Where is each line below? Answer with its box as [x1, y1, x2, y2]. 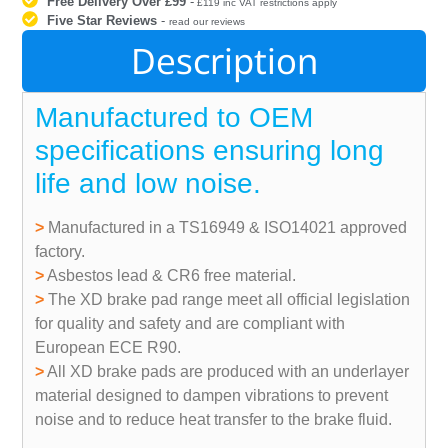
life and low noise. [35, 167, 262, 199]
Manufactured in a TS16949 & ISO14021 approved [44, 218, 408, 236]
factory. [35, 242, 86, 260]
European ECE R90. [35, 338, 182, 356]
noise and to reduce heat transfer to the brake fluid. [35, 410, 393, 428]
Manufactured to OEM [35, 101, 314, 133]
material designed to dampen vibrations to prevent [35, 386, 389, 404]
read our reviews [169, 15, 246, 27]
